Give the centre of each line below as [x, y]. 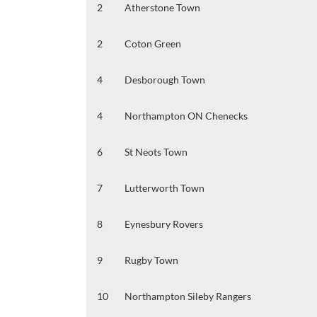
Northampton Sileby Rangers [188, 296]
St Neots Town [156, 152]
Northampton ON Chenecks [186, 116]
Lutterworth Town [165, 188]
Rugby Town [151, 260]
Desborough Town [165, 80]
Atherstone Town [162, 8]
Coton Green [153, 44]
